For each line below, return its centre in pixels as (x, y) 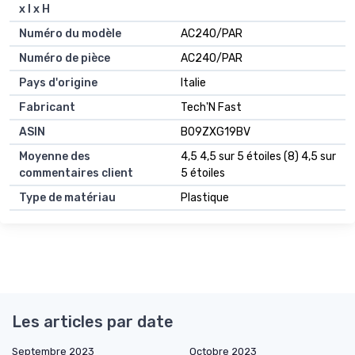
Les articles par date (93, 322)
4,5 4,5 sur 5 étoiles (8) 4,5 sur (258, 157)
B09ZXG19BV (216, 132)
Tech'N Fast (211, 108)
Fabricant (47, 108)
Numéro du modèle (70, 34)
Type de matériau (67, 198)
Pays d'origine (58, 83)
